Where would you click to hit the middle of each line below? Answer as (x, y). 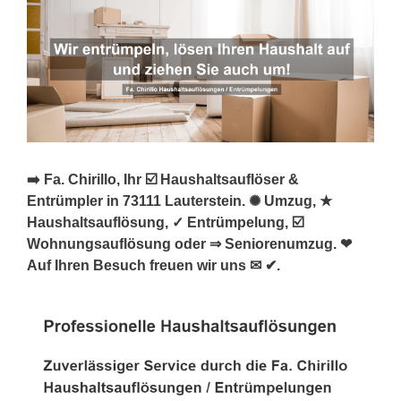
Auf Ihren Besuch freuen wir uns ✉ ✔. (154, 265)
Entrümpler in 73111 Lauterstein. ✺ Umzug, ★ (179, 200)
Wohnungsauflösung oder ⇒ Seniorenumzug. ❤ (189, 243)
